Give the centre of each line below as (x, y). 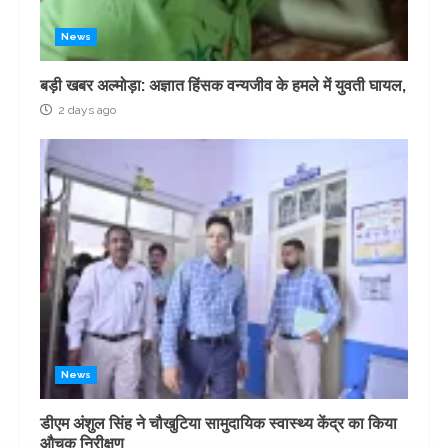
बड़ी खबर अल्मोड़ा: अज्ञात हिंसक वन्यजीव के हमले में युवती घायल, (223, 85)
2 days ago (85, 110)
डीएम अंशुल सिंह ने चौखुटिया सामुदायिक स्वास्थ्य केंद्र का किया (218, 423)
